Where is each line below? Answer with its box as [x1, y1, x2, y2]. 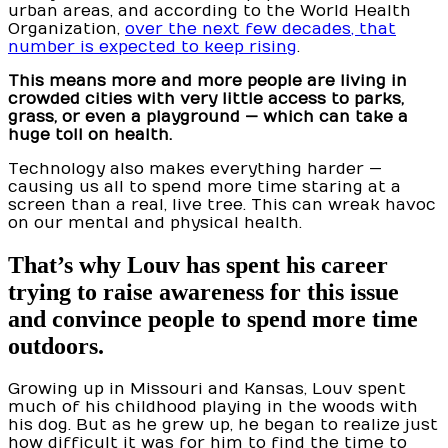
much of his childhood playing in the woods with [8, 398, 418, 417]
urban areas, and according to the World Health [8, 2, 411, 21]
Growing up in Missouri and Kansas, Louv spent [8, 380, 406, 399]
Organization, [8, 20, 125, 39]
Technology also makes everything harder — [8, 160, 382, 179]
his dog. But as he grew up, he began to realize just [8, 416, 438, 435]
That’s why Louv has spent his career [8, 252, 388, 279]
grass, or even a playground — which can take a [8, 108, 408, 127]
